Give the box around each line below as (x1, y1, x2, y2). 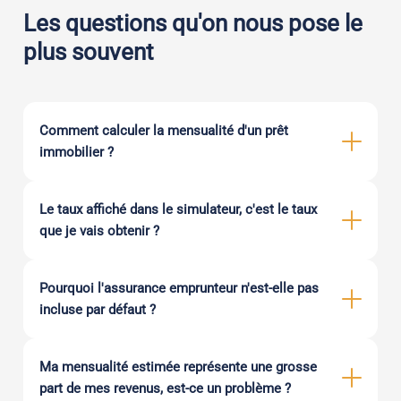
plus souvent (23, 38, 154, 66)
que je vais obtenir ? (39, 223, 159, 240)
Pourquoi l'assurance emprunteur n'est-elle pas (39, 280, 319, 297)
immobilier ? (39, 144, 114, 161)
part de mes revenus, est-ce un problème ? (39, 380, 291, 397)
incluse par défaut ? (39, 302, 156, 319)
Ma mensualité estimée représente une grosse (39, 359, 317, 376)
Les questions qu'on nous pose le (23, 10, 363, 38)
